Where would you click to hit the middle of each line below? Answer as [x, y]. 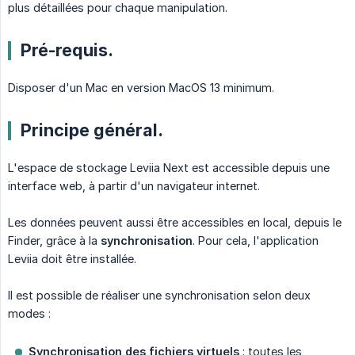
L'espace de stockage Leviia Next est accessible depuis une [169, 168]
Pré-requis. [67, 50]
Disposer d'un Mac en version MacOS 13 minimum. [141, 88]
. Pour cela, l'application [256, 241]
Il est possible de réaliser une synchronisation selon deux [159, 296]
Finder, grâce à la [54, 241]
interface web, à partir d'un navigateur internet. [134, 186]
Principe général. [92, 130]
